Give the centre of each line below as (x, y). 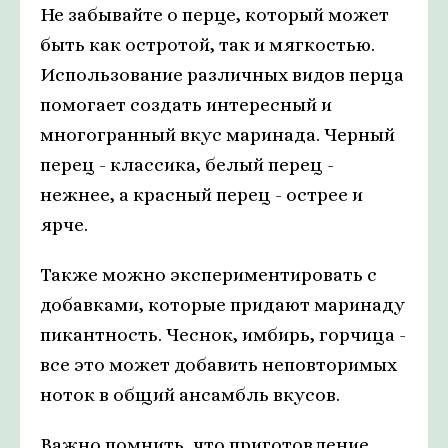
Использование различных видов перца (222, 75)
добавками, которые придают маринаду (222, 305)
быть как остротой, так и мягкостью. (207, 45)
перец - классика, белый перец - (187, 165)
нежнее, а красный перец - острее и (201, 195)
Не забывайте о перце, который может (214, 15)
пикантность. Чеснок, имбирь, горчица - (223, 335)
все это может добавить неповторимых (218, 365)
